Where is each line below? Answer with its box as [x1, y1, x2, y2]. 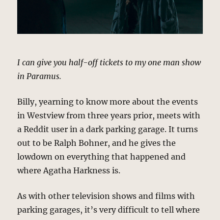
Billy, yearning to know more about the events [17, 96, 198, 107]
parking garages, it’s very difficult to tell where [17, 204, 200, 215]
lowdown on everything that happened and [17, 151, 186, 162]
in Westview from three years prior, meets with [17, 110, 201, 120]
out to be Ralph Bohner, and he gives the [17, 137, 176, 148]
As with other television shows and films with [17, 191, 195, 201]
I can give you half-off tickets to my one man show [17, 57, 201, 67]
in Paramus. [17, 71, 62, 81]
